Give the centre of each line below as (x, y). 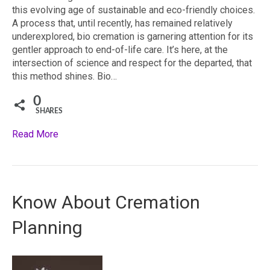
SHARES (49, 111)
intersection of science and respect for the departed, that (132, 63)
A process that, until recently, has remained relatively (122, 23)
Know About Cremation (106, 202)
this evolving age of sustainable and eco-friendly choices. (133, 10)
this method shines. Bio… (64, 76)
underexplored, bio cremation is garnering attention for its (133, 36)
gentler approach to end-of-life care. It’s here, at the (120, 50)
